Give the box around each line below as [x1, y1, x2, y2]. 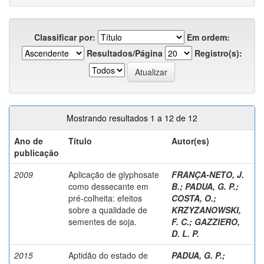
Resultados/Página [87, 47, 163, 59]
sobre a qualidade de [68, 203, 147, 216]
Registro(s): [194, 47, 242, 59]
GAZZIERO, [194, 215, 240, 227]
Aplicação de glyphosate [68, 168, 159, 180]
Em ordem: [187, 31, 230, 43]
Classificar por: [34, 31, 95, 43]
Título [68, 134, 92, 147]
